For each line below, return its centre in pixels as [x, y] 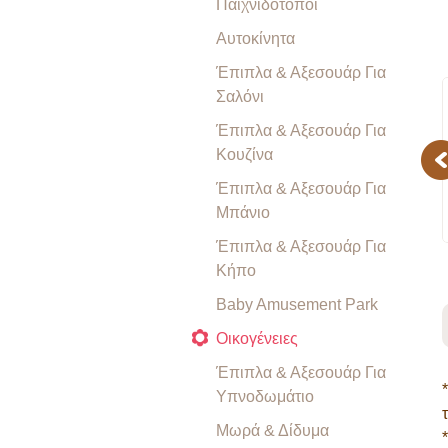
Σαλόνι [240, 96]
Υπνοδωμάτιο [265, 396]
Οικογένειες [257, 338]
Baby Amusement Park [297, 304]
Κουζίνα [244, 154]
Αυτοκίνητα [255, 38]
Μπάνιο [243, 212]
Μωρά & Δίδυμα [272, 430]
